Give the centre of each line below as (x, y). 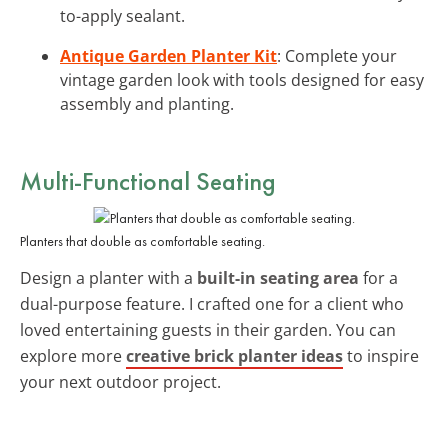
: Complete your (337, 55)
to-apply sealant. (122, 15)
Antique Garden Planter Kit (168, 55)
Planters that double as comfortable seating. (142, 240)
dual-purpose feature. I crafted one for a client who (212, 303)
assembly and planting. (147, 103)
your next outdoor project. (120, 381)
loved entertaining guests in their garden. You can (208, 329)
